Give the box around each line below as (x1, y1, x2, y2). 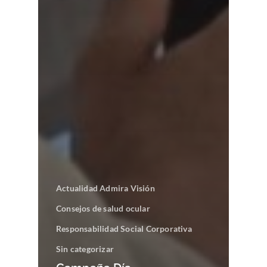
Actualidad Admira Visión (56, 183, 155, 194)
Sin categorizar (56, 244, 114, 254)
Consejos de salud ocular (56, 203, 150, 214)
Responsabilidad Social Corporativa (56, 223, 192, 234)
